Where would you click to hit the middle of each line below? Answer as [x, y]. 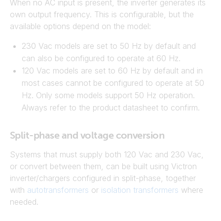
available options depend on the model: [80, 26]
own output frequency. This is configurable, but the [102, 14]
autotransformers [58, 190]
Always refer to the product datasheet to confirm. [111, 108]
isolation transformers [140, 190]
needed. [24, 202]
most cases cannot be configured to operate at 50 [113, 83]
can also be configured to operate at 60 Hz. [101, 58]
